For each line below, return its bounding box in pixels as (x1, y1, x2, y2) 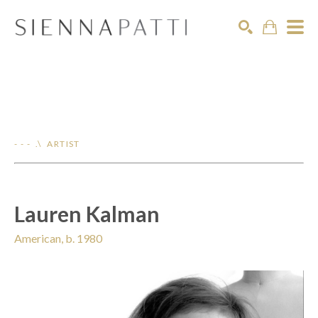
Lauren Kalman (14, 201, 160, 226)
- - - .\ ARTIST (14, 138, 80, 149)
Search (247, 60, 279, 71)
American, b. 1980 (14, 231, 102, 245)
